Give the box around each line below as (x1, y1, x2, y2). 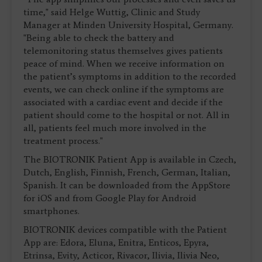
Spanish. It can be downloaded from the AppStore (23, 180, 230, 191)
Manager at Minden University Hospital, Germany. (23, 19, 233, 31)
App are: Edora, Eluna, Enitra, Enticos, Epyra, (23, 237, 209, 249)
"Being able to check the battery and (23, 32, 174, 44)
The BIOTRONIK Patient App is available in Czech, (23, 154, 236, 166)
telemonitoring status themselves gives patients (23, 45, 223, 57)
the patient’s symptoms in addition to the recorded (23, 71, 236, 82)
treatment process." (23, 135, 103, 147)
